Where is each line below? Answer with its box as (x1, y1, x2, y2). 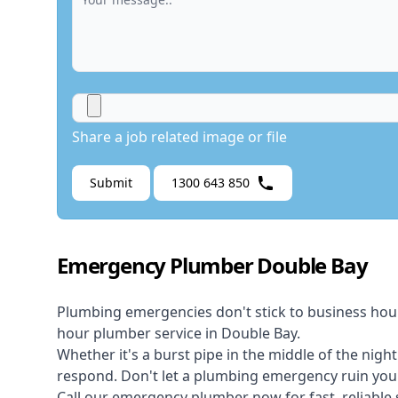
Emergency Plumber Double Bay (57, 251, 368, 281)
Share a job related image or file (72, 127, 287, 147)
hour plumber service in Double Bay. (57, 323, 304, 344)
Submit (90, 174, 132, 192)
